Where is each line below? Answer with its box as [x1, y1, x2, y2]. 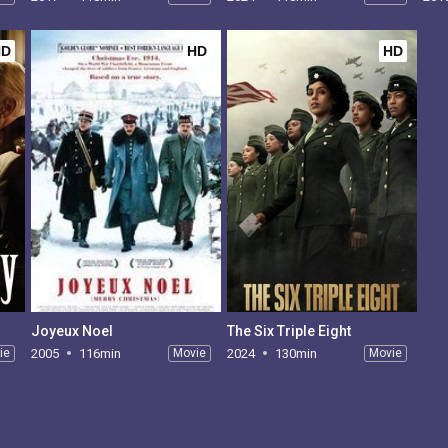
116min [78, 345, 121, 361]
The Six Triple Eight [226, 322, 351, 339]
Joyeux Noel [30, 322, 113, 339]
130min [274, 345, 317, 361]
